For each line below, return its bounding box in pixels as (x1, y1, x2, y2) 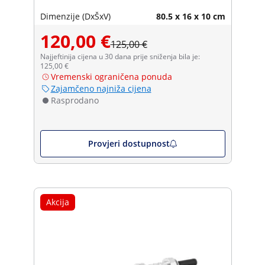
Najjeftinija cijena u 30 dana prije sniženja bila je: (40, 51, 200, 62)
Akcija (46, 196, 69, 208)
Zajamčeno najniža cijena (50, 82, 151, 94)
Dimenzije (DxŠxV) (40, 10, 111, 22)
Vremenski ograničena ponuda (50, 70, 172, 82)
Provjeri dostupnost (88, 137, 170, 149)
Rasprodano (50, 94, 99, 106)
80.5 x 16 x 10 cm (156, 10, 225, 22)
